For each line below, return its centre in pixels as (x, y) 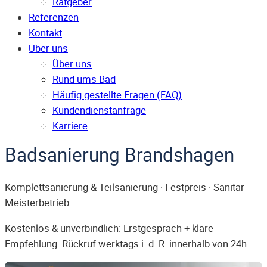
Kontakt (45, 33)
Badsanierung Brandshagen (119, 155)
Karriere (70, 126)
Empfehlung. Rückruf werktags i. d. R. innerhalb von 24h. (127, 243)
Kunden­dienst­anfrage (99, 111)
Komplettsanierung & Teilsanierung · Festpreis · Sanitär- (126, 187)
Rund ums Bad (84, 80)
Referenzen (54, 18)
